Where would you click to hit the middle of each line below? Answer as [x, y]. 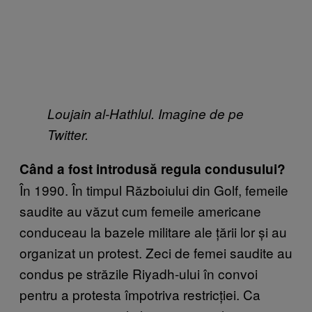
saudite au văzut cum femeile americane [140, 210]
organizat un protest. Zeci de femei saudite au [156, 252]
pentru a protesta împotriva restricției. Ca [140, 294]
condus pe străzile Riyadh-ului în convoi [139, 273]
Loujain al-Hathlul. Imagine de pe [146, 113]
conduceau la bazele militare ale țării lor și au [153, 231]
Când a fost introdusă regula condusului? [153, 169]
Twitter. [68, 134]
